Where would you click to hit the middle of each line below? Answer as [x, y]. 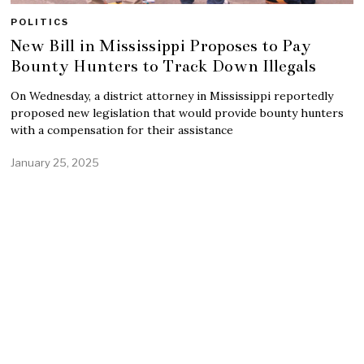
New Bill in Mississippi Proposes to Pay [161, 45]
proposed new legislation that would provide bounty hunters [178, 113]
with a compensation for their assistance [122, 130]
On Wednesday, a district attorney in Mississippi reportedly [172, 95]
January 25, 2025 [55, 162]
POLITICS [40, 22]
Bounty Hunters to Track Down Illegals [164, 65]
